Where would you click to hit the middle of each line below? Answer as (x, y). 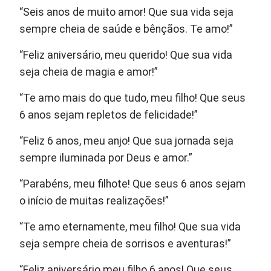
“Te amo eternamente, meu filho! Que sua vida (130, 227)
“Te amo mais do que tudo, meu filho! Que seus (133, 98)
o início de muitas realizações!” (94, 201)
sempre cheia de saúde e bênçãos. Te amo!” (126, 29)
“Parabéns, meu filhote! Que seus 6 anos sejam (133, 184)
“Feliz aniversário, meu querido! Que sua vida (126, 55)
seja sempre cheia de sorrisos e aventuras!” (126, 244)
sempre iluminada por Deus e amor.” (106, 158)
